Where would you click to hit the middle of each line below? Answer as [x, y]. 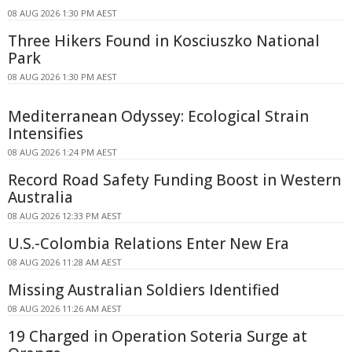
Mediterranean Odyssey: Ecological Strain [158, 116]
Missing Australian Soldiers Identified [144, 290]
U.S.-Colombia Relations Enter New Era [148, 243]
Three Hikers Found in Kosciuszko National [164, 40]
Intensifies [46, 133]
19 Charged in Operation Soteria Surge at [158, 336]
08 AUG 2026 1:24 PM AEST [62, 152]
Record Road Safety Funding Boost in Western [174, 180]
